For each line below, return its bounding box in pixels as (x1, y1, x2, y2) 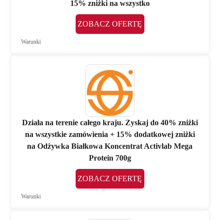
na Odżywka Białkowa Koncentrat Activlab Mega (27, 141, 193, 150)
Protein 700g (88, 153, 131, 162)
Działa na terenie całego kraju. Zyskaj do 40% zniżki (22, 118, 198, 127)
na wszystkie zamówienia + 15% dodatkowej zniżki (25, 130, 195, 138)
